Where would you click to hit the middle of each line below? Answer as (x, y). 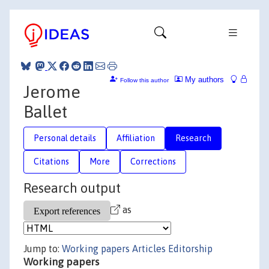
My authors (203, 79)
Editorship (190, 249)
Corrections (153, 161)
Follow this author (144, 80)
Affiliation (136, 138)
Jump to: (43, 249)
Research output (72, 188)
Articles (149, 249)
